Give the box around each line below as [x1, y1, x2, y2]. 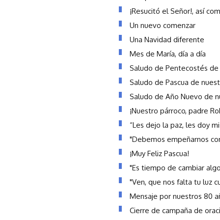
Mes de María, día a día [130, 49, 206, 58]
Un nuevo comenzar [130, 21, 195, 30]
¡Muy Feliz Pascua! [130, 149, 189, 158]
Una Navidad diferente [130, 35, 204, 44]
